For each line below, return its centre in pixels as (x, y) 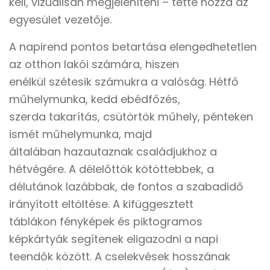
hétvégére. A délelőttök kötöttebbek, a (111, 169)
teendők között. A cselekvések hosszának (120, 256)
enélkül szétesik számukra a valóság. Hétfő (124, 82)
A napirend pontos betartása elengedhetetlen (133, 47)
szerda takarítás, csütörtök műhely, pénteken (131, 117)
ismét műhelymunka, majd (80, 134)
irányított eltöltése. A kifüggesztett (101, 204)
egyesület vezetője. (60, 20)
